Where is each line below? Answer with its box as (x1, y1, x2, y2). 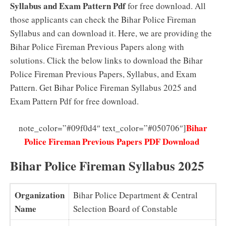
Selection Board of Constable (73, 202, 178, 214)
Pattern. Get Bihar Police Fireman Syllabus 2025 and (10, 82, 197, 93)
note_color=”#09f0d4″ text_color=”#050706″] (19, 122, 186, 134)
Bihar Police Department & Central (73, 189, 198, 201)
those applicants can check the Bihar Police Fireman (10, 14, 196, 25)
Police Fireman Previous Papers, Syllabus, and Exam (10, 68, 196, 80)
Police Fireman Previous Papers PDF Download (24, 135, 202, 148)
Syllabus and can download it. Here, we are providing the (10, 27, 212, 39)
